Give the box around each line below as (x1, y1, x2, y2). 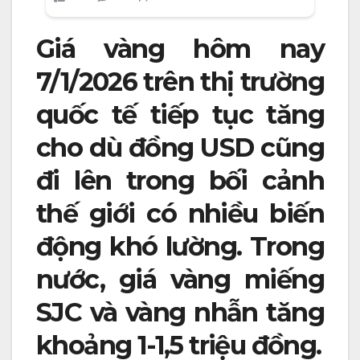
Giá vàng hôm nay (36, 33, 324, 65)
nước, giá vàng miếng (36, 264, 324, 296)
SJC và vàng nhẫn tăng (36, 297, 324, 329)
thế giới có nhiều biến (36, 198, 324, 230)
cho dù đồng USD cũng (36, 132, 324, 164)
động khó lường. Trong (36, 231, 324, 263)
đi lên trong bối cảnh (36, 165, 324, 197)
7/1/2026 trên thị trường (36, 66, 324, 98)
